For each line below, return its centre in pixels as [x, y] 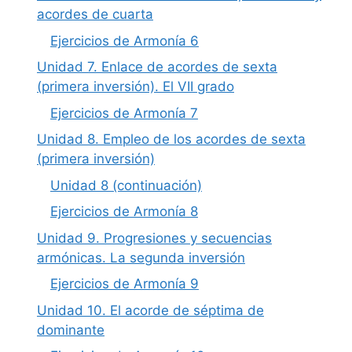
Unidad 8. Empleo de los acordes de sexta [171, 139]
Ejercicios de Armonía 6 [125, 40]
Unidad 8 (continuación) [126, 185]
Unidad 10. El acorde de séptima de [150, 310]
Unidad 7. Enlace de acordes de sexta [157, 67]
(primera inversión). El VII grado [136, 87]
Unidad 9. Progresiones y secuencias [154, 238]
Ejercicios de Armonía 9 [125, 284]
